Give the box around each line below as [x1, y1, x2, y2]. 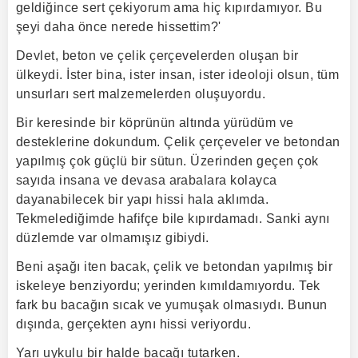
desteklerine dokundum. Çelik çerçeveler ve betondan [16, 135, 340, 149]
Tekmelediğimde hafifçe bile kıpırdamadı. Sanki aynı [16, 212, 330, 225]
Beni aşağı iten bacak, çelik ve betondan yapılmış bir [16, 260, 333, 273]
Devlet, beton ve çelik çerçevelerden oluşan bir [16, 49, 299, 62]
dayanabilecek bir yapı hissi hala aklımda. [16, 193, 269, 206]
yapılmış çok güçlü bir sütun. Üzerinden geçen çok [16, 154, 319, 168]
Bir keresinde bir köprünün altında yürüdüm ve [16, 116, 294, 129]
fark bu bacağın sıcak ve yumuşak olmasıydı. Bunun [16, 298, 328, 312]
